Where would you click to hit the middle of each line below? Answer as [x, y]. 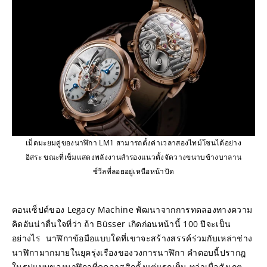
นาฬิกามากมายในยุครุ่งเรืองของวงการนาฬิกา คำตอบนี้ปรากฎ [129, 252]
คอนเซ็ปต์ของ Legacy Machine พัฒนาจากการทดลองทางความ [132, 209]
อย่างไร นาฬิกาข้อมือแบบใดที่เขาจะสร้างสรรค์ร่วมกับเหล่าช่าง [132, 238]
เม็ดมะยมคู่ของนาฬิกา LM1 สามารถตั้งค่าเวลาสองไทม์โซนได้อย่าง [133, 142]
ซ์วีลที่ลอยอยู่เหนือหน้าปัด [133, 171]
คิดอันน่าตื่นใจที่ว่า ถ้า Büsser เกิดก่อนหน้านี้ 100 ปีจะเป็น [122, 223]
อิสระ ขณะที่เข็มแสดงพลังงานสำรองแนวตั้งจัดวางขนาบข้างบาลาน [133, 157]
